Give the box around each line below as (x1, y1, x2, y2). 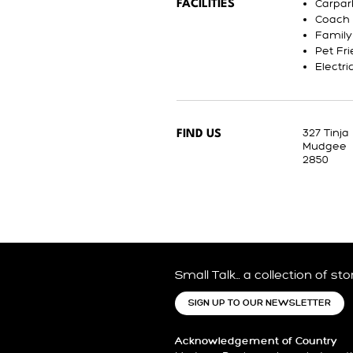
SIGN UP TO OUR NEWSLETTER (188, 298, 331, 308)
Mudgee (303, 139, 347, 153)
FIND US (176, 128, 221, 140)
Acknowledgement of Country (175, 335, 337, 347)
